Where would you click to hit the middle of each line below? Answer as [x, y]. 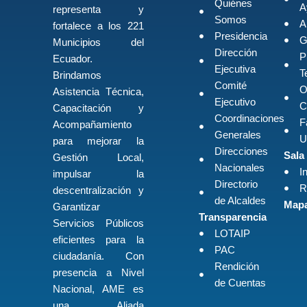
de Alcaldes [240, 201]
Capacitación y [98, 108]
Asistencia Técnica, [98, 92]
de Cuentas [240, 283]
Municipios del [98, 42]
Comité [230, 86]
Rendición [236, 267]
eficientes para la [98, 240]
